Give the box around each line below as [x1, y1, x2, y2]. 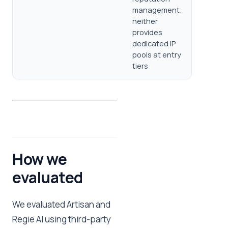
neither [132, 16, 158, 26]
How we [12, 149, 67, 169]
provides [132, 27, 162, 37]
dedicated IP [132, 39, 176, 48]
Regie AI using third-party [12, 213, 111, 225]
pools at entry [132, 50, 181, 60]
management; [132, 5, 182, 15]
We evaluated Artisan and [12, 198, 110, 210]
